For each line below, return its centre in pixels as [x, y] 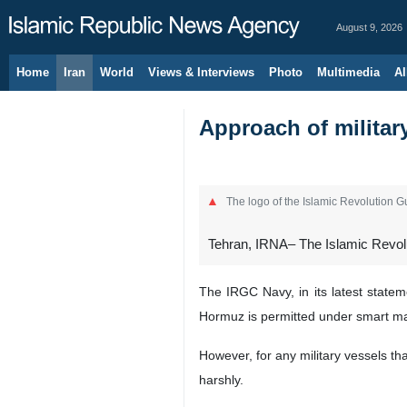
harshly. [221, 380]
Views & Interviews [201, 72]
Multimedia [348, 72]
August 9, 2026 [369, 27]
